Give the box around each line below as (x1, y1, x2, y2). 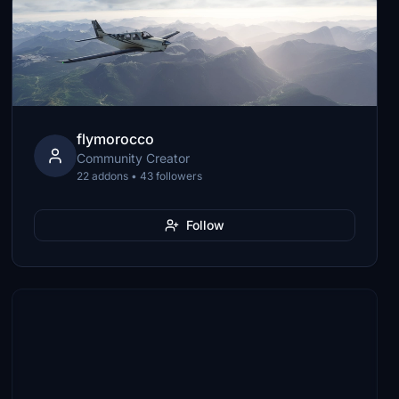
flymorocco (77, 130, 155, 148)
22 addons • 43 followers (77, 169, 203, 183)
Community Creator (77, 151, 191, 166)
